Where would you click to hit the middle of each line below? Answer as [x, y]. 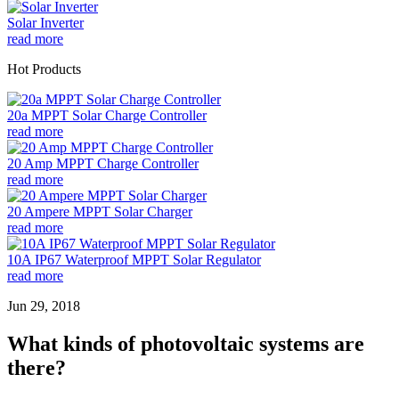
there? [37, 367]
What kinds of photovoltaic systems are [186, 343]
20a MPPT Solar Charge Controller [107, 115]
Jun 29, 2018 [44, 306]
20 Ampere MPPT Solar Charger [100, 212]
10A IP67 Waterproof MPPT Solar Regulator [134, 260]
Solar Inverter [45, 23]
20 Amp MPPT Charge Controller [103, 163]
